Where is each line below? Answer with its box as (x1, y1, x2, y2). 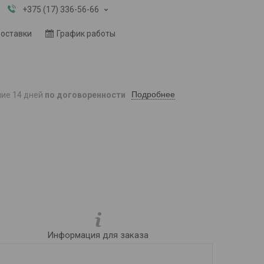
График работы (57, 28, 116, 38)
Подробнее (131, 90, 176, 100)
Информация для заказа (47, 230, 148, 241)
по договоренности (45, 90, 126, 100)
